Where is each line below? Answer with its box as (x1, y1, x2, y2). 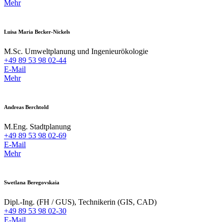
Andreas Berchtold (4, 104, 49, 110)
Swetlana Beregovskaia (4, 179, 59, 185)
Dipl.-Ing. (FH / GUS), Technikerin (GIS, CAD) (4, 197, 157, 206)
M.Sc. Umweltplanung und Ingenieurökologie (4, 47, 148, 55)
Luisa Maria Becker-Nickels (4, 29, 70, 35)
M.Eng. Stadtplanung (4, 122, 71, 131)
